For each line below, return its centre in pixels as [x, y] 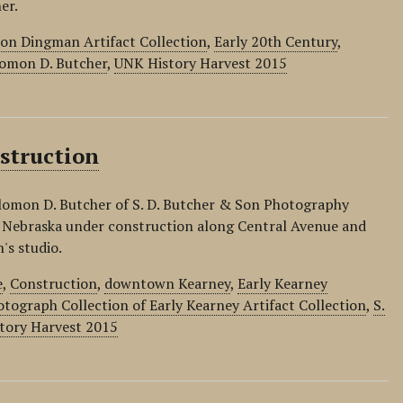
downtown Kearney [168, 283]
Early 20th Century [276, 41]
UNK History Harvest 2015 [201, 63]
